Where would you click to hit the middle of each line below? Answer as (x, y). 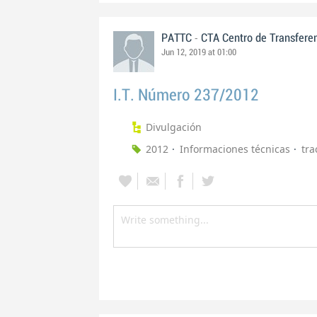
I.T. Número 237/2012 (186, 95)
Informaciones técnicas (235, 149)
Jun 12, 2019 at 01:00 (199, 52)
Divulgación (174, 127)
